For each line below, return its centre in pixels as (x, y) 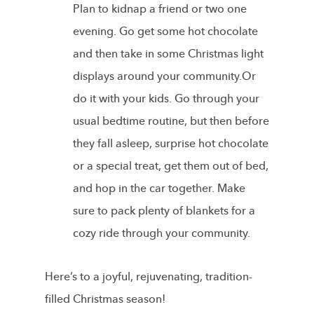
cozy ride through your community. (162, 233)
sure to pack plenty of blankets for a (164, 211)
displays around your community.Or (164, 76)
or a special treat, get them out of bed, (171, 166)
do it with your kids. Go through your (166, 98)
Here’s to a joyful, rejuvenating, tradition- (149, 277)
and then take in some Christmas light (168, 54)
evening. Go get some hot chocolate (165, 31)
